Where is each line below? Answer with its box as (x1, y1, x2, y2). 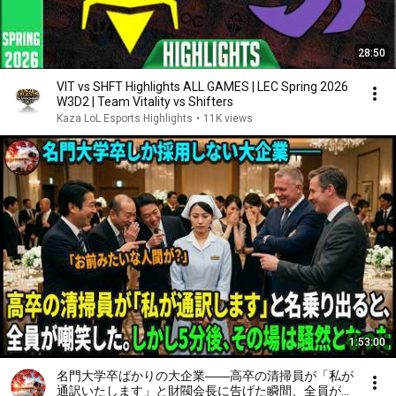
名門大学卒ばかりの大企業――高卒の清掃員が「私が (57, 369, 354, 383)
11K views (203, 112, 253, 125)
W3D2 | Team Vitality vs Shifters (57, 95, 233, 109)
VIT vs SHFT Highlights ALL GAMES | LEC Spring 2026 (57, 80, 348, 94)
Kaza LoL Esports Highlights (57, 112, 193, 125)
